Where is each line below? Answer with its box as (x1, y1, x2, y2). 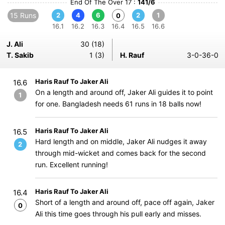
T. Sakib (7, 51, 34, 59)
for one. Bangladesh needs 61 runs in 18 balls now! (35, 99, 201, 108)
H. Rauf (120, 51, 144, 59)
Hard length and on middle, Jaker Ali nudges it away (35, 137, 207, 146)
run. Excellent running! (35, 160, 108, 169)
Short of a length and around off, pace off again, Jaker (35, 198, 214, 206)
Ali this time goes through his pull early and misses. (35, 209, 201, 218)
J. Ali (7, 40, 23, 48)
